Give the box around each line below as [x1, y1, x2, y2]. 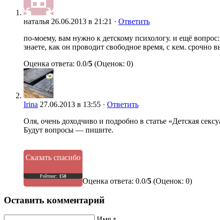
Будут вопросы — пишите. [24, 126, 113, 134]
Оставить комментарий [4, 194, 105, 205]
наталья [24, 17, 49, 26]
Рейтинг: [40, 173, 59, 179]
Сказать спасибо [26, 153, 81, 162]
